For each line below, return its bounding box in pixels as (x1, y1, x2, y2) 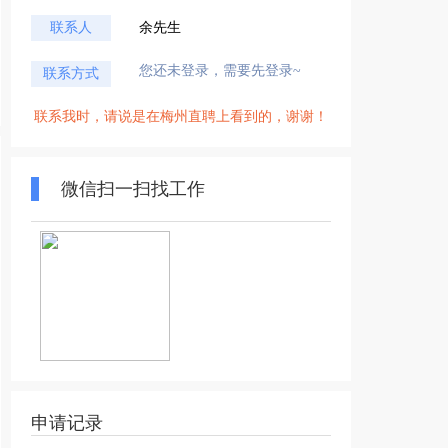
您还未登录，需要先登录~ (139, 63, 301, 78)
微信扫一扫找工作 (61, 179, 205, 199)
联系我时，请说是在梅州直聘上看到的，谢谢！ (34, 109, 328, 124)
